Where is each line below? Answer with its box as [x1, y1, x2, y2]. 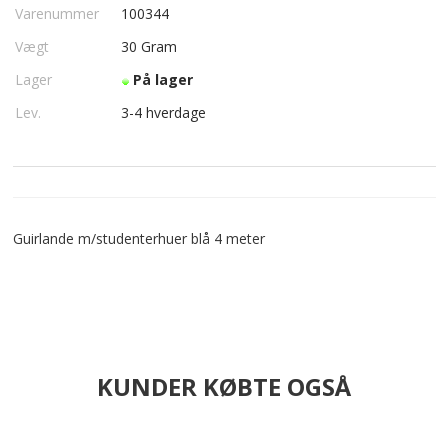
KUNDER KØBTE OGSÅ [97, 370, 351, 403]
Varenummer [14, 4, 99, 23]
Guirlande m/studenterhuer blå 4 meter [12, 229, 265, 248]
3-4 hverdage [120, 103, 210, 122]
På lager [132, 70, 197, 89]
